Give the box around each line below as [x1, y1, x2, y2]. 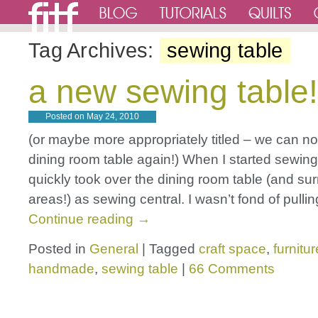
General [89, 241, 138, 256]
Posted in [28, 241, 86, 256]
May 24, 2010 [87, 112, 139, 121]
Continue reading [28, 212, 137, 226]
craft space [199, 241, 266, 256]
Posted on [45, 112, 84, 121]
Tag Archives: [28, 39, 160, 62]
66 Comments [189, 261, 275, 276]
